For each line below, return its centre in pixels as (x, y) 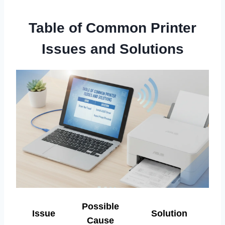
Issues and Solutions (113, 49)
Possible (100, 207)
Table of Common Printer (113, 28)
